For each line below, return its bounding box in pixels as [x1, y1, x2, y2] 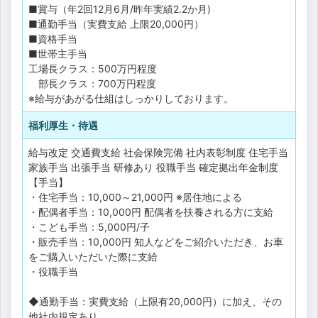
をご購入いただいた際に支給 [28, 250, 158, 263]
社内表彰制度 [186, 146, 246, 158]
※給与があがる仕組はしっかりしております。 [28, 92, 234, 104]
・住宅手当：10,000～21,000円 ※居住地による [28, 190, 252, 203]
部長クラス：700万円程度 [28, 77, 156, 89]
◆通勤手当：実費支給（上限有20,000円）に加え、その [28, 295, 282, 307]
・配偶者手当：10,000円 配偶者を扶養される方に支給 [28, 205, 273, 218]
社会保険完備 [124, 146, 183, 158]
